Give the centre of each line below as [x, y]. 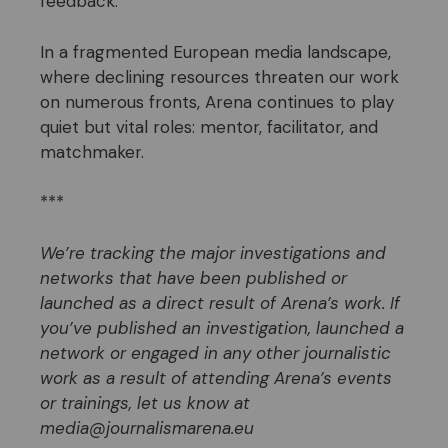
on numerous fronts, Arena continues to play [217, 101]
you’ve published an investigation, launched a [222, 327]
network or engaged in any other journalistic [215, 352]
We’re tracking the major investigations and [213, 252]
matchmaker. [92, 151]
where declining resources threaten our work [219, 76]
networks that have [117, 277]
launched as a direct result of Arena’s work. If [220, 302]
